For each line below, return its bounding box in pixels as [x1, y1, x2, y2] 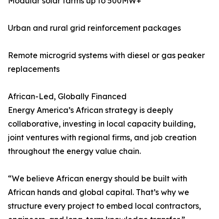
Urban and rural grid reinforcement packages [8, 23, 181, 33]
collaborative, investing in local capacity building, [8, 119, 196, 129]
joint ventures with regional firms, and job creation [8, 132, 197, 142]
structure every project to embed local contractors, [8, 201, 201, 211]
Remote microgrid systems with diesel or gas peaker [8, 50, 205, 60]
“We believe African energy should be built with [8, 174, 187, 183]
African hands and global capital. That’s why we [8, 187, 189, 197]
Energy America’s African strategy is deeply [8, 105, 173, 115]
